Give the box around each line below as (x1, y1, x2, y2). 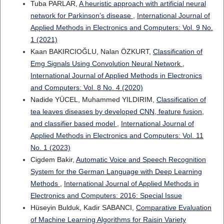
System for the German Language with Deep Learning (30, 167, 202, 176)
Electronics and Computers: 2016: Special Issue (30, 191, 182, 200)
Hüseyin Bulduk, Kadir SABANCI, (30, 203, 136, 212)
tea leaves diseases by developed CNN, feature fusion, (30, 107, 204, 116)
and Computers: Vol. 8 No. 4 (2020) (30, 83, 143, 92)
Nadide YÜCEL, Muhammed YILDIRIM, (30, 95, 156, 104)
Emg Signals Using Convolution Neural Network (30, 59, 182, 68)
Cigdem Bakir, (30, 155, 76, 164)
